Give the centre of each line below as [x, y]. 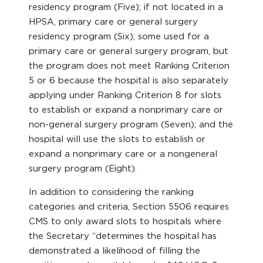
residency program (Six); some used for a [119, 36]
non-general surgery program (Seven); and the [131, 124]
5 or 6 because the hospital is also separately [129, 80]
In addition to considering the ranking [112, 192]
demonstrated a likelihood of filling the [115, 250]
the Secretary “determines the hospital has [123, 236]
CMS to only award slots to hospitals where [125, 221]
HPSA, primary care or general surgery [114, 21]
